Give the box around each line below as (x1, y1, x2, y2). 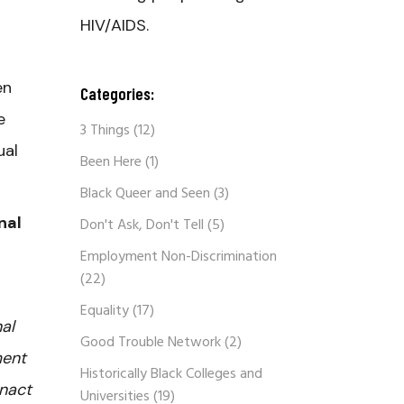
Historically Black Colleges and (79, 363, 262, 386)
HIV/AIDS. (79, 14, 149, 36)
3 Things (79, 119, 130, 142)
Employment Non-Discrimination (79, 245, 277, 269)
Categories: (79, 83, 154, 104)
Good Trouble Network (79, 331, 221, 354)
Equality (79, 299, 129, 323)
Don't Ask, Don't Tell (79, 214, 204, 237)
